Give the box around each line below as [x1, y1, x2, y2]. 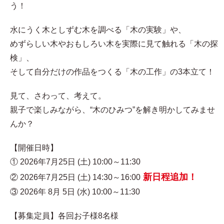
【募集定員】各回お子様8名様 [10, 211, 118, 220]
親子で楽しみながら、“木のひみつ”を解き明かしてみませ [10, 105, 215, 114]
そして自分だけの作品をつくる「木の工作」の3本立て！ [10, 67, 214, 76]
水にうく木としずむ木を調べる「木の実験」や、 [10, 25, 186, 34]
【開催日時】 [10, 143, 58, 152]
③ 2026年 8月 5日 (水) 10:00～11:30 [10, 187, 140, 196]
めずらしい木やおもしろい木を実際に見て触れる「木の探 [10, 39, 218, 48]
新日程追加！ [140, 172, 197, 182]
